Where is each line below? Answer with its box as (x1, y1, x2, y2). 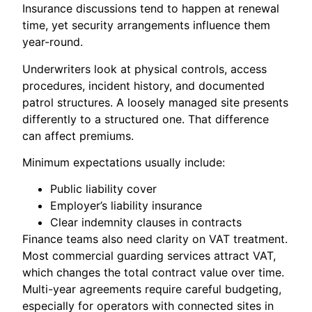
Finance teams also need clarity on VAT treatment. (22, 232, 288, 247)
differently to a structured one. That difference (22, 111, 270, 126)
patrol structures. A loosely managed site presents (22, 95, 289, 109)
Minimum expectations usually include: (22, 155, 226, 169)
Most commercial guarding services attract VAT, (22, 249, 276, 263)
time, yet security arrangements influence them (22, 18, 271, 33)
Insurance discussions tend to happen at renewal (22, 1, 280, 16)
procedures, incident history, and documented (22, 78, 265, 93)
